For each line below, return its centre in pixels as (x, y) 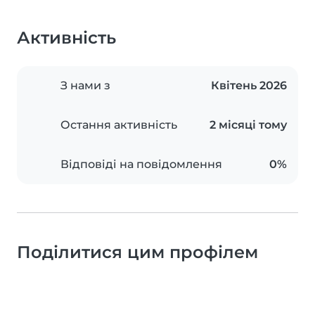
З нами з (85, 86)
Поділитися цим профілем (137, 252)
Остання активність (119, 125)
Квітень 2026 (249, 86)
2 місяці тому (248, 125)
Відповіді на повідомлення (141, 165)
